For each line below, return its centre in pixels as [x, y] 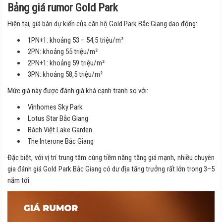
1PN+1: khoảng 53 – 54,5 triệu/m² [76, 40]
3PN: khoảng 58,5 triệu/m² [65, 74]
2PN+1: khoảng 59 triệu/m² [66, 63]
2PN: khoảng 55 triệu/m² [63, 51]
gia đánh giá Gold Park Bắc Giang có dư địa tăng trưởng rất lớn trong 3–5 [111, 169]
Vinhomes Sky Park [55, 107]
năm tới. [19, 180]
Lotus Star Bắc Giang [58, 118]
